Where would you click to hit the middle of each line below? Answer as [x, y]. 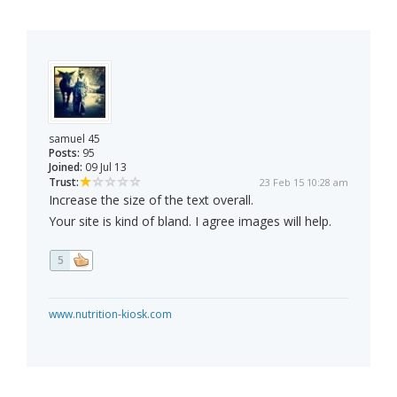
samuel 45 [74, 139]
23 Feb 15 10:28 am [304, 183]
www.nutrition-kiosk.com [110, 315]
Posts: [64, 153]
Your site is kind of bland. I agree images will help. [190, 222]
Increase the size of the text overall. [151, 200]
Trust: [64, 183]
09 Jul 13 [105, 167]
